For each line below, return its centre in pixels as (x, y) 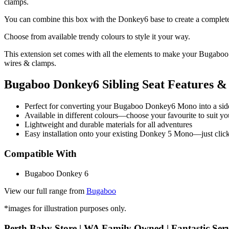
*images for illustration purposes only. (65, 208)
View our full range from (45, 191)
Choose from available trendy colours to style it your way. (97, 36)
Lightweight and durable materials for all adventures (108, 125)
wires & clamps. (30, 63)
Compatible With (40, 154)
